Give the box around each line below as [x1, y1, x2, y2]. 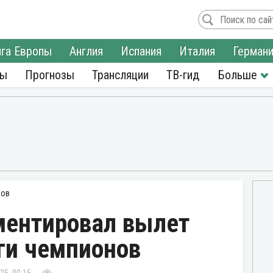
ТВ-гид [166, 68, 199, 82]
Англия [69, 44, 103, 58]
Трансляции [92, 68, 149, 82]
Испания [121, 44, 161, 58]
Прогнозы [25, 68, 74, 82]
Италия [179, 44, 215, 58]
